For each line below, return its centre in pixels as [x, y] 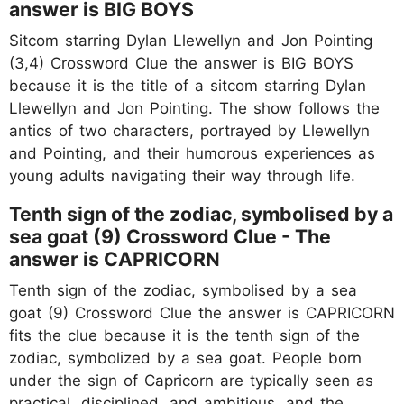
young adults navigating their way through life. [182, 175]
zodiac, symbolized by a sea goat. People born [185, 358]
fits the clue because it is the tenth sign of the [184, 335]
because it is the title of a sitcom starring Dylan [188, 85]
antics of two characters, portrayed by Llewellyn [189, 130]
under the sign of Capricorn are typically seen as [191, 380]
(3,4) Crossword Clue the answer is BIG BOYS [181, 63]
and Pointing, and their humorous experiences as [192, 153]
